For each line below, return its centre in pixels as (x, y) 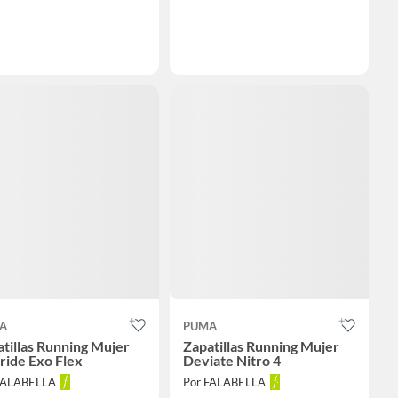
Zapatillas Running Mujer (261, 346)
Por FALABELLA (224, 382)
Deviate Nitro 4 (231, 361)
